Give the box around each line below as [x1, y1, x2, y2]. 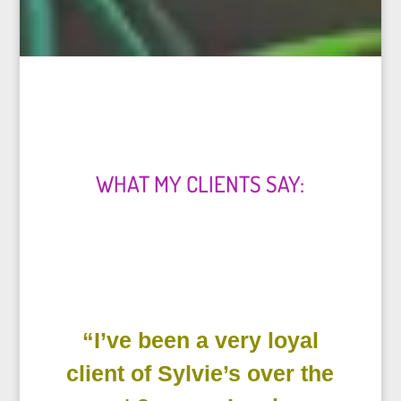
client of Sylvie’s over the [66, 361, 335, 387]
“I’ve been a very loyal [81, 328, 319, 354]
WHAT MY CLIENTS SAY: [96, 169, 305, 199]
